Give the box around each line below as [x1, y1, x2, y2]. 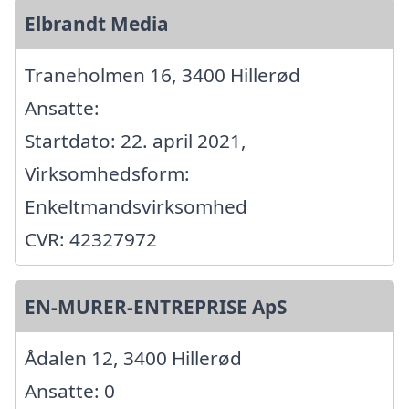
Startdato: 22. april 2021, [25, 127, 246, 153]
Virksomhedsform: [25, 160, 190, 186]
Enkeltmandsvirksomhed [25, 193, 247, 219]
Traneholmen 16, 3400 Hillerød [25, 61, 300, 88]
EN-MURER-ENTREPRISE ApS [25, 293, 287, 320]
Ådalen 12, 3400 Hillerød [25, 344, 242, 371]
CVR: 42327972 [25, 225, 157, 252]
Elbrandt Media [25, 10, 169, 37]
